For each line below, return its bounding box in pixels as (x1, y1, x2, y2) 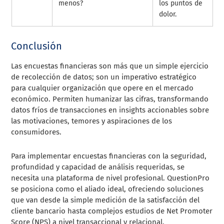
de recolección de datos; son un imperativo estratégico (11, 72, 197, 81)
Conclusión (11, 39, 62, 52)
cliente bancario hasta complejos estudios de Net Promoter (11, 206, 213, 215)
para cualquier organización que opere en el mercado (11, 83, 194, 92)
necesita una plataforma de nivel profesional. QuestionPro (11, 173, 210, 182)
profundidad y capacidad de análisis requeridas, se (11, 162, 185, 171)
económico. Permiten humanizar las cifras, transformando (11, 94, 209, 103)
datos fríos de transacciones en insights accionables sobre (11, 105, 209, 114)
